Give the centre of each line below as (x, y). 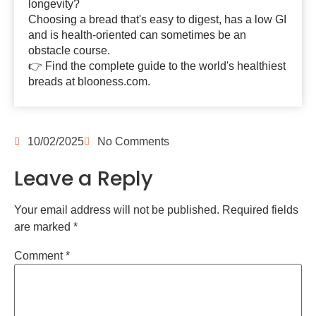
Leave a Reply (84, 179)
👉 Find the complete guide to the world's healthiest (157, 66)
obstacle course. (69, 50)
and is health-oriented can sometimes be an (137, 35)
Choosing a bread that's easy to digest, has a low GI (157, 19)
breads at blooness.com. (89, 81)
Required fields (260, 210)
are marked (44, 227)
